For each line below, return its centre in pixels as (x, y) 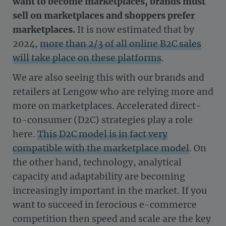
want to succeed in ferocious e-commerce (105, 205)
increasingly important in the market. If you (110, 190)
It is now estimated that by (135, 30)
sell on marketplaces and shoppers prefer (104, 16)
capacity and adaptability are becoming (99, 176)
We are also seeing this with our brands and (108, 77)
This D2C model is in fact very (102, 134)
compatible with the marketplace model (101, 148)
